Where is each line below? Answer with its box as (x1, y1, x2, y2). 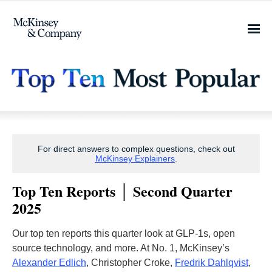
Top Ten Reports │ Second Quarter (12, 180, 233, 202)
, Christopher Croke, (86, 257, 175, 268)
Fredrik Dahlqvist (175, 257, 248, 268)
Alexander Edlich (12, 257, 86, 268)
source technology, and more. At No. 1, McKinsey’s (12, 243, 229, 253)
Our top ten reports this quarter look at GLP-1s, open (12, 228, 235, 239)
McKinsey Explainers (95, 154, 175, 163)
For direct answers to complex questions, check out (37, 144, 235, 154)
